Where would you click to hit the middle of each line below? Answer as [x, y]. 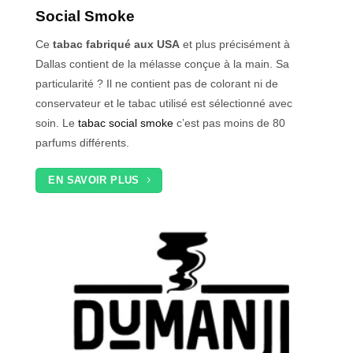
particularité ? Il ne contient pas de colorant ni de [157, 83]
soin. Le [55, 123]
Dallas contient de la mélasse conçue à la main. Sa [162, 63]
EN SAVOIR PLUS [94, 180]
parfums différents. [82, 142]
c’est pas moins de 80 [231, 123]
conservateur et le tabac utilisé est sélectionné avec [164, 103]
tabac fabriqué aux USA [116, 44]
